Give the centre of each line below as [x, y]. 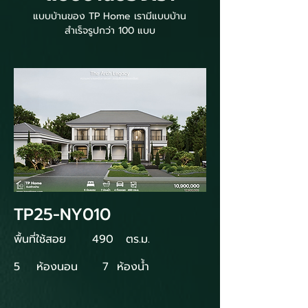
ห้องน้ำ [133, 267]
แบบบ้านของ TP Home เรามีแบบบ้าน [110, 16]
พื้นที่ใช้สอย [40, 239]
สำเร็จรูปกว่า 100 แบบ [110, 31]
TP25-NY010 [62, 214]
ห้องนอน [57, 267]
